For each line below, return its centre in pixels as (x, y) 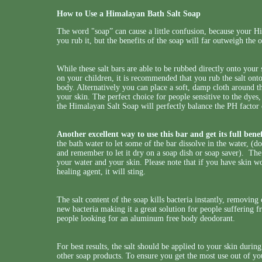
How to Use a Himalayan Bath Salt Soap (129, 14)
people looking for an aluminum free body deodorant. (147, 218)
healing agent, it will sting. (102, 172)
